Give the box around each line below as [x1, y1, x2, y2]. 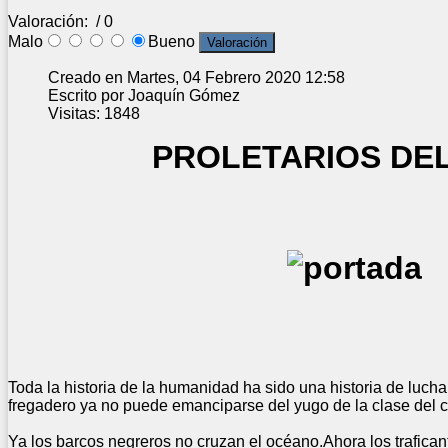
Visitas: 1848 [48, 104, 140, 122]
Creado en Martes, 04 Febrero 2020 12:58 [48, 68, 345, 86]
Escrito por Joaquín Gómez [48, 86, 240, 104]
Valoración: [8, 12, 92, 30]
